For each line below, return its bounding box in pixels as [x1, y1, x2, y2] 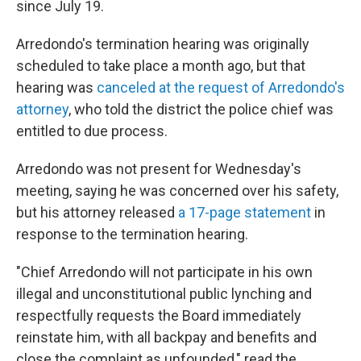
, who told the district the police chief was [68, 101, 334, 118]
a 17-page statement [178, 204, 311, 221]
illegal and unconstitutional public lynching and [16, 285, 312, 302]
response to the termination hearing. [16, 226, 248, 243]
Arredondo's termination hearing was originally [16, 35, 309, 52]
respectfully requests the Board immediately [16, 307, 301, 324]
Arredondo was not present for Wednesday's [16, 160, 301, 177]
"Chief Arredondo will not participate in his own [16, 263, 313, 280]
